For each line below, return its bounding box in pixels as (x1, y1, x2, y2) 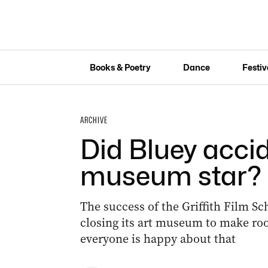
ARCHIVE (80, 115, 108, 126)
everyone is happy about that (80, 231, 236, 247)
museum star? (80, 160, 261, 191)
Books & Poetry (89, 62, 151, 72)
